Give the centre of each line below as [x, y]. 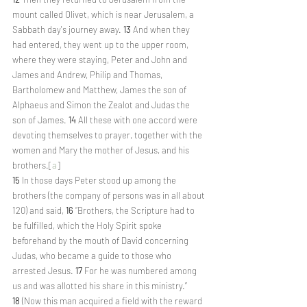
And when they [162, 29]
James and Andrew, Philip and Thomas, [88, 75]
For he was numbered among [142, 271]
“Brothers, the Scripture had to [136, 210]
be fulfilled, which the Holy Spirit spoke [88, 225]
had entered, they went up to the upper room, [101, 45]
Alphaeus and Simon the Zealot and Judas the [102, 105]
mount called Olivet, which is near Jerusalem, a [104, 14]
